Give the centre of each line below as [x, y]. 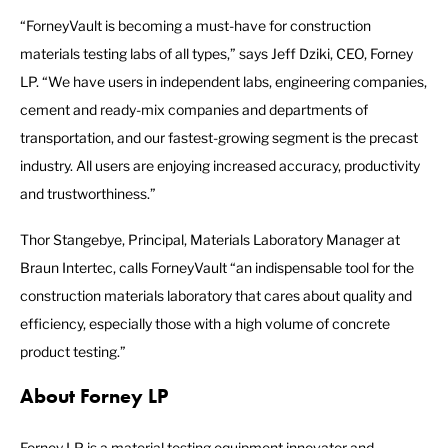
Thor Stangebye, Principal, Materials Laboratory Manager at [210, 240]
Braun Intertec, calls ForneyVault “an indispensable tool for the [217, 268]
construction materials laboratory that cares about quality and [216, 296]
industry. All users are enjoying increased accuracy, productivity [220, 165]
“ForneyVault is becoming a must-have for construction [195, 25]
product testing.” [73, 352]
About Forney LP [94, 396]
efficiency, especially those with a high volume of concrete [205, 324]
